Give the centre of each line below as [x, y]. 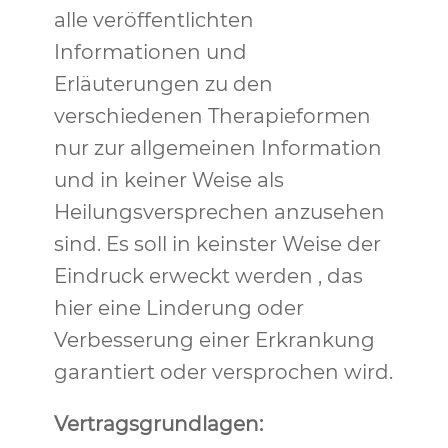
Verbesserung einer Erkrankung [214, 340]
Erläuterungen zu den [163, 84]
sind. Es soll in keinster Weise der [217, 244]
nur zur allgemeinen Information [217, 148]
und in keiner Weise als [168, 180]
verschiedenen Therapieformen [212, 116]
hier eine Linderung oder [178, 308]
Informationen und [150, 52]
